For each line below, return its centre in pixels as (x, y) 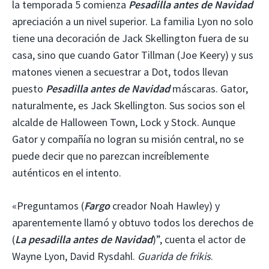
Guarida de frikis (174, 256)
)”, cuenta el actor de (199, 239)
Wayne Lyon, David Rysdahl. (75, 256)
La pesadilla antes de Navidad (84, 239)
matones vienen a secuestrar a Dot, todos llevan (120, 71)
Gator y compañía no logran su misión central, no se (128, 139)
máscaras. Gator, (210, 88)
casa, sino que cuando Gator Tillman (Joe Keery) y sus (133, 55)
